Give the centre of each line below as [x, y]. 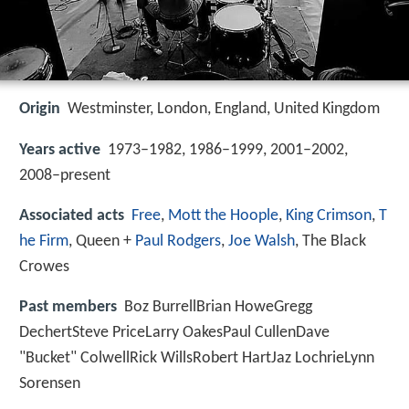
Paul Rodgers [178, 241]
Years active [60, 150]
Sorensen [50, 383]
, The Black [330, 241]
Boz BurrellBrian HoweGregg [218, 307]
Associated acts [72, 215]
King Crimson [329, 215]
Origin [40, 110]
